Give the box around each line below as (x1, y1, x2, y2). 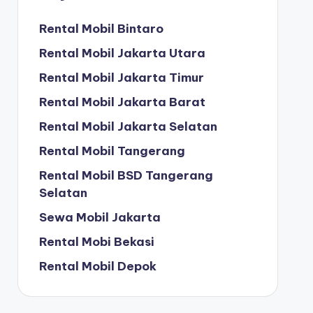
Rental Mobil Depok (38, 259, 156, 274)
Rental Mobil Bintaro (38, 21, 163, 36)
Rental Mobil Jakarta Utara (38, 45, 205, 61)
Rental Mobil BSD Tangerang (38, 168, 213, 183)
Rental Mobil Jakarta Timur (38, 70, 204, 85)
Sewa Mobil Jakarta (38, 210, 161, 225)
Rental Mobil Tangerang (38, 143, 185, 159)
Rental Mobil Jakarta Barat (38, 94, 205, 110)
